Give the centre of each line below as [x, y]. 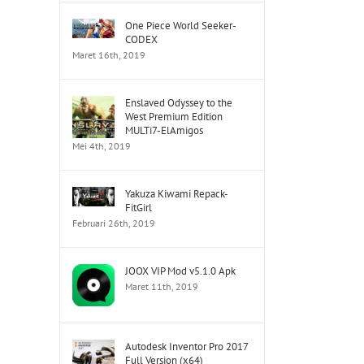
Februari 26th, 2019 [114, 223]
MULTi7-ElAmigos [164, 130]
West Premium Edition [174, 117]
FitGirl [139, 208]
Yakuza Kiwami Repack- [177, 194]
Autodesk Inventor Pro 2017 [186, 347]
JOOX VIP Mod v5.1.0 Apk [180, 271]
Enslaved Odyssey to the [179, 103]
